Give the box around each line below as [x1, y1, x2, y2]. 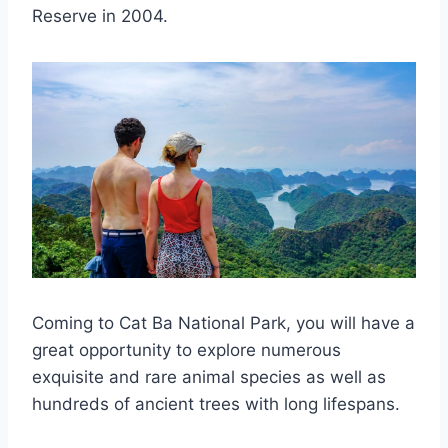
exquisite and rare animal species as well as [32, 366, 386, 387]
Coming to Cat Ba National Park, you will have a [32, 312, 415, 333]
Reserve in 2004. [32, 5, 168, 26]
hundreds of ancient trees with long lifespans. [32, 393, 400, 414]
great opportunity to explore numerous [32, 339, 341, 360]
